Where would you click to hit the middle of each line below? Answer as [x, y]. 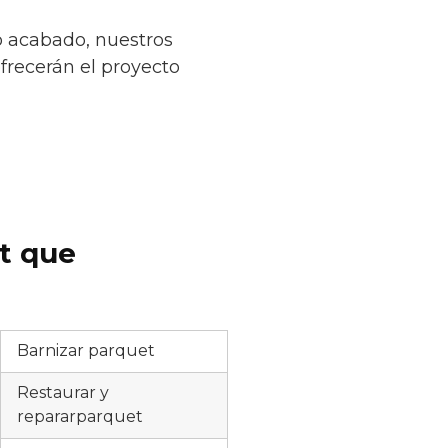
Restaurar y [63, 392]
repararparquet [80, 416]
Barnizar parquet [86, 350]
